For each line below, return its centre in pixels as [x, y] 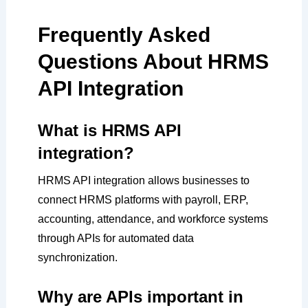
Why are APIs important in [140, 296]
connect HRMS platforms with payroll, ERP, [143, 200]
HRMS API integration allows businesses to [143, 181]
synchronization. [77, 258]
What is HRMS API [109, 131]
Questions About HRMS [153, 62]
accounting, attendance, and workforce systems [153, 219]
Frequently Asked [124, 35]
